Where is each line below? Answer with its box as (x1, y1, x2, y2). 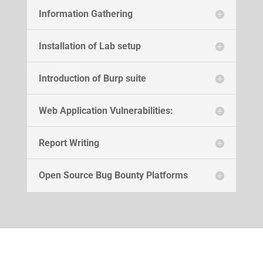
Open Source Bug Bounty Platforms (38, 169, 188, 181)
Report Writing (38, 137, 99, 149)
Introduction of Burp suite (38, 72, 146, 84)
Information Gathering (38, 8, 133, 19)
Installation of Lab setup (38, 40, 141, 52)
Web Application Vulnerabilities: (38, 104, 173, 116)
